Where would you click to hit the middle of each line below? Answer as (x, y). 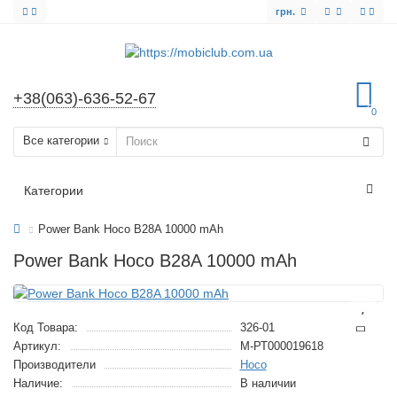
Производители (54, 364)
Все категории (61, 140)
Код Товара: (46, 327)
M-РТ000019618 (281, 346)
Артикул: (37, 346)
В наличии (268, 383)
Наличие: (38, 383)
